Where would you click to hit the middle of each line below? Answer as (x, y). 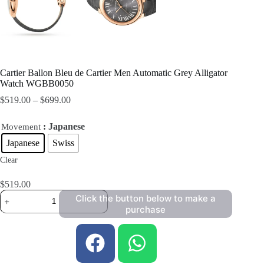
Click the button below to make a (146, 198)
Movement (21, 126)
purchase (146, 209)
